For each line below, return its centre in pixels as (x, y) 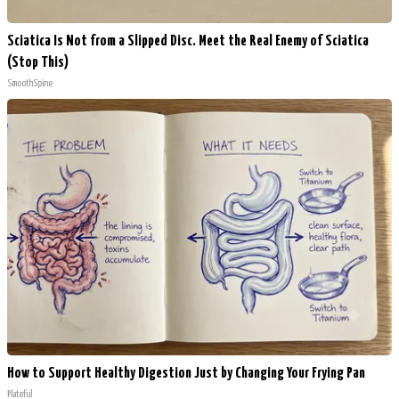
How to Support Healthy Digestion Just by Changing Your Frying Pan (186, 373)
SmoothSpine (30, 83)
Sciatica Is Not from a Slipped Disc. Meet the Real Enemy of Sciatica (188, 41)
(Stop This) (38, 62)
